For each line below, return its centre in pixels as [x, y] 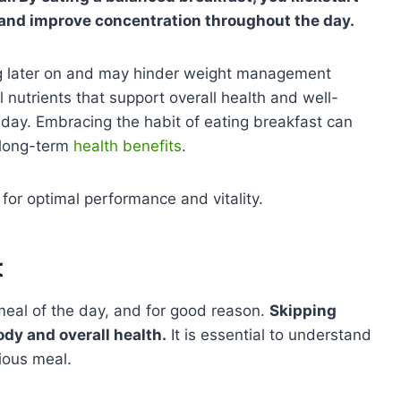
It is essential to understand [269, 334]
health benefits [128, 145]
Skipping [303, 310]
